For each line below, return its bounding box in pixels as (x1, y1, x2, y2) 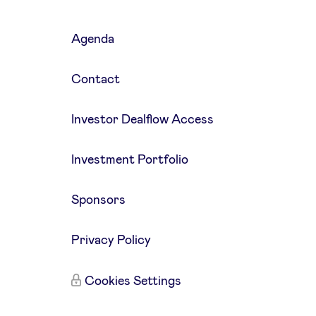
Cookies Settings (84, 275, 181, 288)
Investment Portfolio (71, 154, 188, 167)
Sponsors (71, 194, 126, 207)
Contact (71, 73, 120, 87)
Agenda (71, 33, 114, 47)
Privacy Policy (71, 234, 151, 248)
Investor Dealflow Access (71, 114, 214, 127)
